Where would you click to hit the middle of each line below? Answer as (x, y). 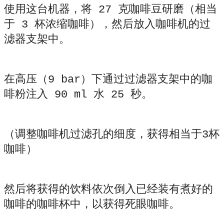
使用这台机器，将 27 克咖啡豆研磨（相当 (110, 10)
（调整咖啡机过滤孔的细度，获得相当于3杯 (112, 135)
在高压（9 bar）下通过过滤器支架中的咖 (108, 80)
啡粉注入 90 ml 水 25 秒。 (78, 95)
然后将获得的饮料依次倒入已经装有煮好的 (108, 190)
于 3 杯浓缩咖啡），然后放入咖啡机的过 (107, 25)
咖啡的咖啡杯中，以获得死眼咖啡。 (92, 205)
